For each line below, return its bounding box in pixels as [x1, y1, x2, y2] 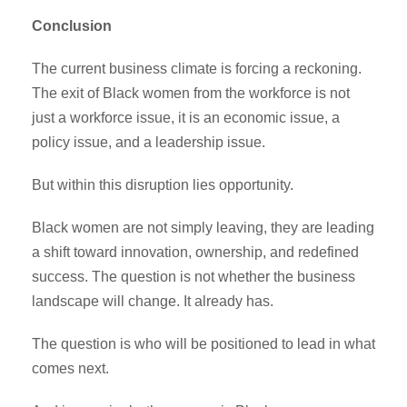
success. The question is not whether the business [32, 268, 355, 284]
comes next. [32, 360, 109, 376]
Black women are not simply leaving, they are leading [32, 219, 374, 235]
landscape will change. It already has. [32, 293, 273, 309]
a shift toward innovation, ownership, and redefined [32, 243, 359, 260]
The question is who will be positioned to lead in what [32, 335, 375, 352]
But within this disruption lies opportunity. [32, 176, 293, 193]
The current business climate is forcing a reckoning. [32, 60, 362, 76]
